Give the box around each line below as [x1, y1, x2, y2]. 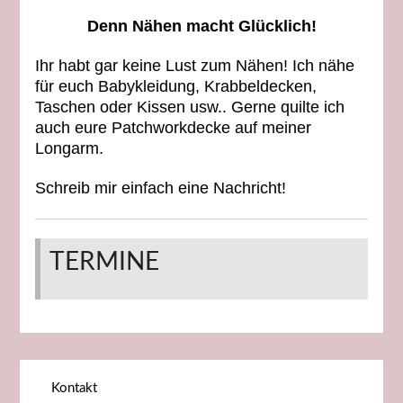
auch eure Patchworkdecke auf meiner [34, 119, 311, 138]
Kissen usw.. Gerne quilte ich [136, 98, 345, 117]
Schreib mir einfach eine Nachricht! [34, 179, 286, 198]
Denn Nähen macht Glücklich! [86, 17, 317, 36]
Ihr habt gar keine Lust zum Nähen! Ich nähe [34, 57, 354, 76]
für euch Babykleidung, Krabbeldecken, [34, 77, 317, 96]
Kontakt [51, 381, 98, 396]
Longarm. [34, 139, 103, 158]
